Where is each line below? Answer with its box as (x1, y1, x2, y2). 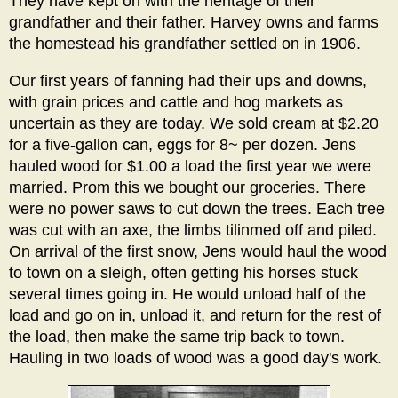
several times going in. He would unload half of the (9, 285, 366, 304)
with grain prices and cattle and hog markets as (9, 93, 343, 112)
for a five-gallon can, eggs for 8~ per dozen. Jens (9, 136, 356, 155)
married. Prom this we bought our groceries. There (9, 179, 366, 197)
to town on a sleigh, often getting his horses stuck (9, 264, 358, 283)
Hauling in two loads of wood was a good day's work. (9, 349, 382, 368)
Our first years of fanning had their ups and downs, (9, 72, 367, 91)
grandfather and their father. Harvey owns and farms (9, 13, 378, 32)
